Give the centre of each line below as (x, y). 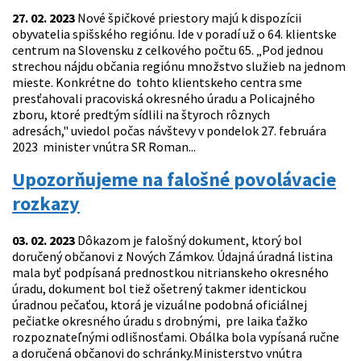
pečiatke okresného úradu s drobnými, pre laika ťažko (160, 321)
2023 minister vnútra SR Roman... (104, 147)
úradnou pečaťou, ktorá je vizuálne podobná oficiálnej (160, 305)
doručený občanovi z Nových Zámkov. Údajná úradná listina (172, 257)
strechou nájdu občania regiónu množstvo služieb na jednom (179, 66)
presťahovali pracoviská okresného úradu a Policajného (164, 99)
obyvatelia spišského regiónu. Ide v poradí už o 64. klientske (174, 34)
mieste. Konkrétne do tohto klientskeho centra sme (157, 83)
